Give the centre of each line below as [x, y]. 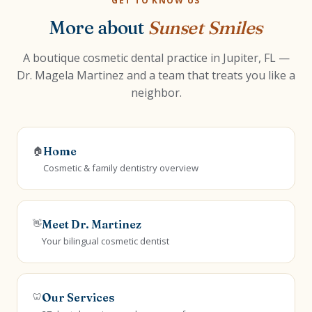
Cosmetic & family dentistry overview [121, 168]
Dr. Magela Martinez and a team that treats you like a [156, 75]
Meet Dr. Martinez [92, 224]
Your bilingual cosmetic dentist [106, 241]
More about [99, 28]
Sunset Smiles [205, 28]
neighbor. [156, 93]
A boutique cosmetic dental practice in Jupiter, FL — [156, 58]
